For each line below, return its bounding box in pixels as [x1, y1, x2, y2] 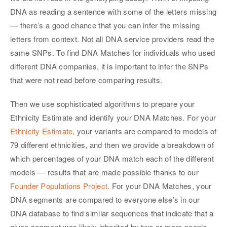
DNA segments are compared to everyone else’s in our [10, 194, 200, 205]
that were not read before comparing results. [10, 74, 163, 85]
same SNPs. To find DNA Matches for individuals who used [10, 47, 215, 58]
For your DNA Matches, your [109, 180, 212, 191]
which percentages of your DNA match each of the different [10, 153, 214, 164]
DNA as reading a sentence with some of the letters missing [10, 6, 217, 17]
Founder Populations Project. [10, 180, 110, 191]
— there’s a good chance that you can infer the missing [10, 19, 200, 30]
